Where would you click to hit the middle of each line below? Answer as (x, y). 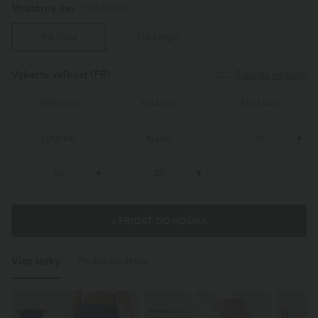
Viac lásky (36, 262)
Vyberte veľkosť (49, 75)
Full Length (159, 37)
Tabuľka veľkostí (271, 75)
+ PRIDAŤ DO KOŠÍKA (159, 221)
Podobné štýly (113, 262)
